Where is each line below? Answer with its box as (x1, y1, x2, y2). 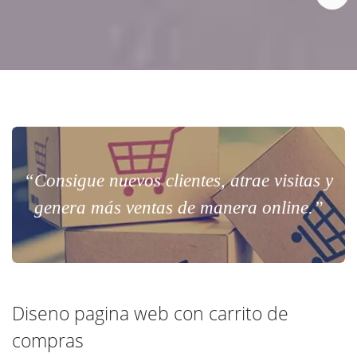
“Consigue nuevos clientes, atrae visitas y (24, 171, 333, 191)
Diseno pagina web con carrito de (12, 301, 288, 327)
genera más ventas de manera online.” (33, 198, 324, 218)
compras (12, 328, 84, 354)
